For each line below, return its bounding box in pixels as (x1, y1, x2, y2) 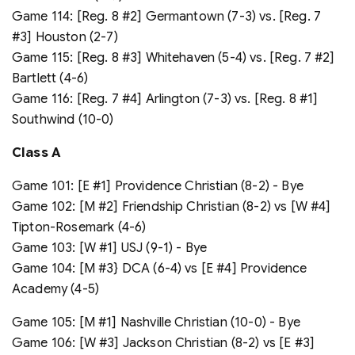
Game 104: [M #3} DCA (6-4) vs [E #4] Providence (12, 260, 307, 277)
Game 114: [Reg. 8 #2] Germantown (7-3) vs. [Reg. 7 (12, 8, 322, 25)
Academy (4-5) (12, 281, 100, 297)
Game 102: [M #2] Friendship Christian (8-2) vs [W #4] (12, 198, 331, 215)
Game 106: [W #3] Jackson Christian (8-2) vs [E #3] (12, 334, 315, 351)
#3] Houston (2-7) (12, 29, 118, 45)
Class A (12, 144, 62, 161)
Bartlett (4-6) (12, 70, 89, 86)
